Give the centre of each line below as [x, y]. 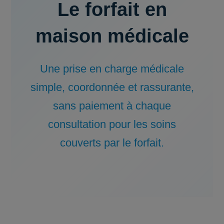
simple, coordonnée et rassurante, [112, 87]
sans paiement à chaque [112, 106]
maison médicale [112, 36]
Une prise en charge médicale [112, 69]
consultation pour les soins [112, 124]
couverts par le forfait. [112, 143]
